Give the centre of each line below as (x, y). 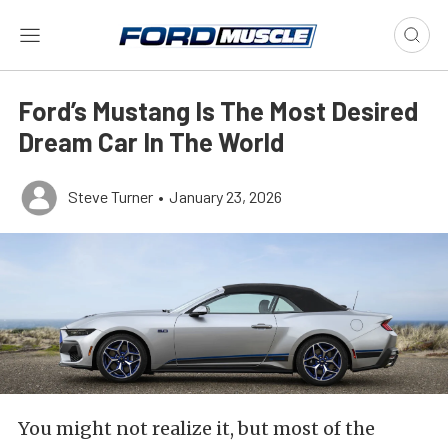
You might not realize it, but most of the (196, 429)
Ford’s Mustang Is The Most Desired (218, 110)
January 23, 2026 (225, 196)
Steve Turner (110, 196)
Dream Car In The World (151, 141)
